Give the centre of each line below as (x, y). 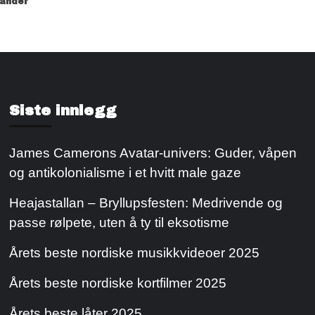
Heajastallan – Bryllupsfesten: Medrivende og (146, 202)
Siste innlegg (63, 110)
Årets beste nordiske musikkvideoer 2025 (135, 252)
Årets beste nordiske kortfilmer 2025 (118, 283)
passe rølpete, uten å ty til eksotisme (120, 222)
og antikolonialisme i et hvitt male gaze (127, 172)
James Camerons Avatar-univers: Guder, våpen (153, 153)
